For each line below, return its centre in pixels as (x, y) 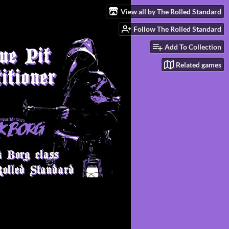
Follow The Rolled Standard (177, 29)
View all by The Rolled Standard (171, 11)
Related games (199, 64)
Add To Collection (193, 47)
